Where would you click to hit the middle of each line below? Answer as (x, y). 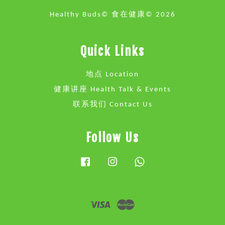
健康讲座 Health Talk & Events (113, 89)
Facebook (111, 161)
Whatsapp (166, 161)
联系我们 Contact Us (113, 104)
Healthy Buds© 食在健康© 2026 (113, 15)
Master (149, 203)
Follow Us (113, 138)
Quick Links (113, 51)
